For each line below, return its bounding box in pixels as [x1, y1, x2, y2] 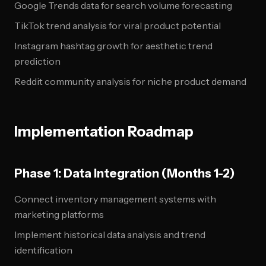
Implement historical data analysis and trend [14, 229, 205, 240]
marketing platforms [14, 208, 104, 220]
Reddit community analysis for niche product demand [14, 75, 246, 87]
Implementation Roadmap [14, 123, 194, 140]
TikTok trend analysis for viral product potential [14, 20, 221, 31]
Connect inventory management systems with [14, 193, 216, 205]
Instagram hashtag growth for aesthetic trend [14, 40, 213, 52]
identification [14, 244, 72, 256]
